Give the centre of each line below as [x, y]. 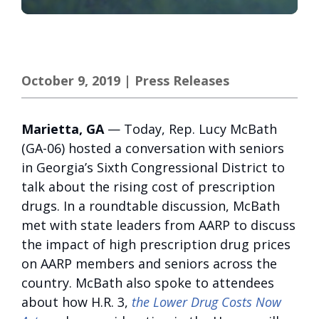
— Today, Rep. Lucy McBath [192, 129]
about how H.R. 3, [77, 302]
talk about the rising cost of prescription [148, 187]
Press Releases [182, 80]
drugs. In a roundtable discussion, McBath [151, 206]
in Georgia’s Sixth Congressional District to [153, 167]
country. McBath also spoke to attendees [148, 283]
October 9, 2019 [71, 80]
